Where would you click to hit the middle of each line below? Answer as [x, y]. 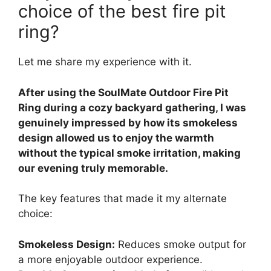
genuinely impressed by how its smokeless [128, 122]
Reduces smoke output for [181, 244]
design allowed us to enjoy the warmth [116, 138]
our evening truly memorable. [93, 168]
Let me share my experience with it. [105, 62]
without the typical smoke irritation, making [129, 153]
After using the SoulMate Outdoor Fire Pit [123, 92]
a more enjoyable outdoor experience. [110, 259]
